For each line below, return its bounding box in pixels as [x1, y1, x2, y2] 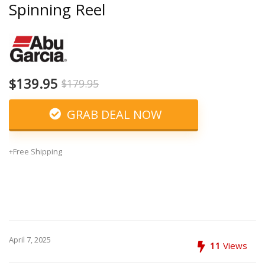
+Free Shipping [9, 146, 62, 157]
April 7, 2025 [9, 234, 51, 245]
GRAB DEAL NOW [63, 106, 161, 122]
